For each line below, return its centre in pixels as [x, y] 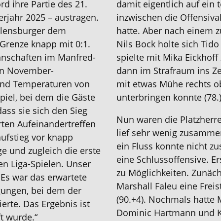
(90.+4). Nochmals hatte [167, 199]
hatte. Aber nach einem [166, 31]
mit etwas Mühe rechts [165, 84]
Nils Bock [137, 44]
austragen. [77, 17]
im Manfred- [70, 57]
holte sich [178, 44]
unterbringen [145, 97]
